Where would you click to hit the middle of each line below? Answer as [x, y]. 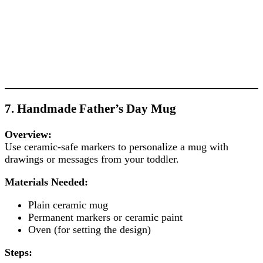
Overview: [28, 135]
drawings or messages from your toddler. [92, 159]
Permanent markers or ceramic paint [105, 218]
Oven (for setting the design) [90, 230]
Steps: [18, 253]
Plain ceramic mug [68, 205]
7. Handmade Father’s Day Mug [90, 109]
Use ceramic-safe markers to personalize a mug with [117, 147]
